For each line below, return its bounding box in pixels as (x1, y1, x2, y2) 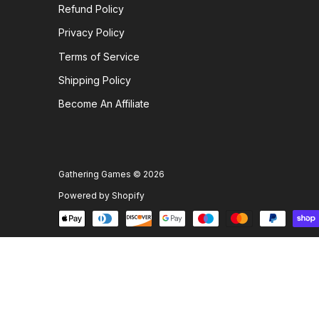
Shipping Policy (58, 73, 131, 86)
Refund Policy (58, 3, 124, 15)
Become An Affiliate (58, 98, 150, 110)
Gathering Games (58, 168, 131, 179)
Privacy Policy (58, 26, 125, 39)
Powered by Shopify (58, 189, 145, 201)
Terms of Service (58, 50, 140, 63)
